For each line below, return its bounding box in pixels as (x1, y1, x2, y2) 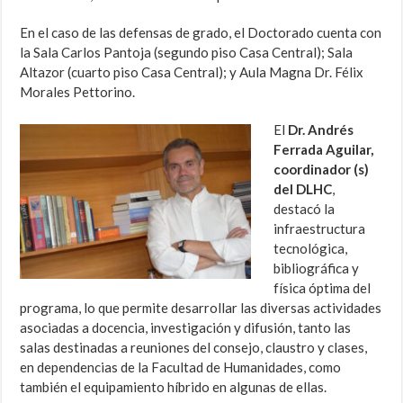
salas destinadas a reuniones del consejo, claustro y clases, (20, 339, 368, 356)
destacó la (273, 201, 336, 218)
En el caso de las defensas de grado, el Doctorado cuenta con (20, 24, 382, 41)
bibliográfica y (273, 260, 360, 277)
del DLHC (273, 181, 333, 198)
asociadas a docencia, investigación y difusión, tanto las (20, 319, 352, 336)
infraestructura (273, 220, 366, 237)
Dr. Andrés (288, 121, 354, 139)
